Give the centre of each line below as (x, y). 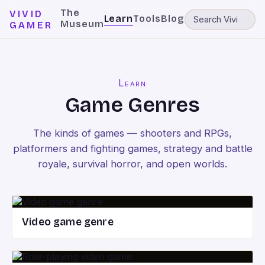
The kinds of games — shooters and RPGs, (132, 133)
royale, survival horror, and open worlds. (132, 164)
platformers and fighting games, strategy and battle (132, 148)
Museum (82, 24)
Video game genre (68, 222)
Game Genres (132, 105)
